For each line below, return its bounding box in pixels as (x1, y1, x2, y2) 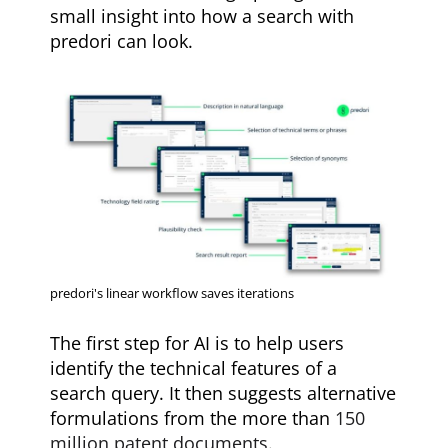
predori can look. (50, 28, 194, 53)
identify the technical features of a (50, 355, 338, 380)
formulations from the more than (50, 405, 336, 430)
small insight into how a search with (50, 3, 355, 28)
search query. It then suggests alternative (50, 380, 397, 405)
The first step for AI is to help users (50, 330, 345, 355)
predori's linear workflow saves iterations (50, 283, 295, 302)
